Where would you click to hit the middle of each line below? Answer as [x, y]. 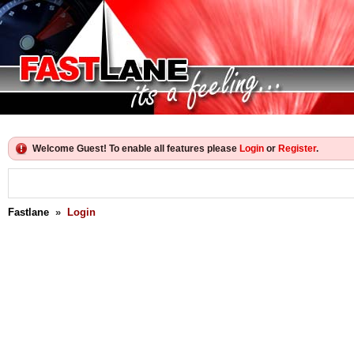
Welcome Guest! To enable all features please [136, 149]
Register [297, 149]
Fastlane [28, 212]
